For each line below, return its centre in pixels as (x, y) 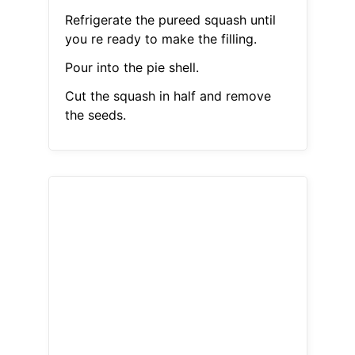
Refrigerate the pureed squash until (170, 20)
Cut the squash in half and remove (168, 96)
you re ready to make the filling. (160, 39)
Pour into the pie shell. (132, 68)
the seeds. (95, 115)
